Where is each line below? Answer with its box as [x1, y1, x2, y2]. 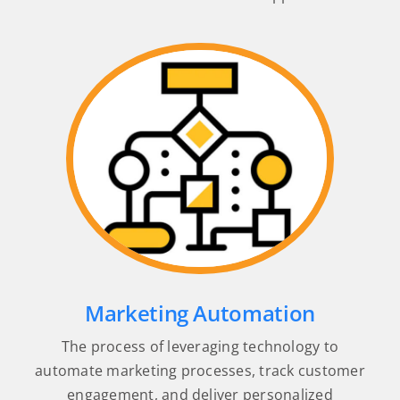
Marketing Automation [85, 297, 315, 328]
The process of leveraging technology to [61, 336, 339, 356]
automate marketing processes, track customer [35, 360, 365, 380]
